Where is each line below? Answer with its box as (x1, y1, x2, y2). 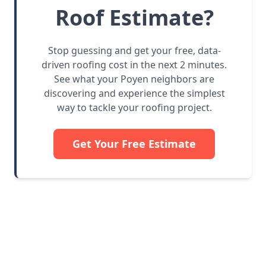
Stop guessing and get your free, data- (47, 44, 221, 58)
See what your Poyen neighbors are (54, 72, 214, 86)
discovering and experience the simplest (43, 87, 225, 100)
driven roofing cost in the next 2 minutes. (42, 58, 227, 72)
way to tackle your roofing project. (56, 101, 212, 115)
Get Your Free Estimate (72, 137, 196, 151)
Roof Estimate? (55, 3, 214, 33)
